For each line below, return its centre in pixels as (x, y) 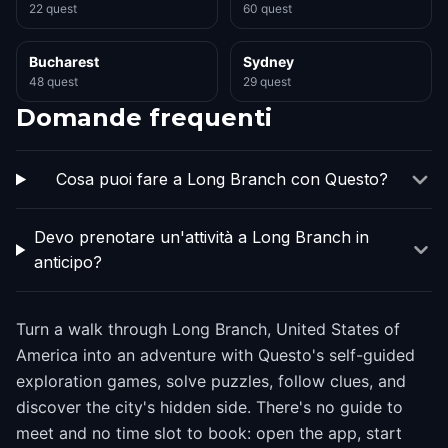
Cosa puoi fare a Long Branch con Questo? (221, 179)
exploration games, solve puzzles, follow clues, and (211, 381)
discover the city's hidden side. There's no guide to (209, 407)
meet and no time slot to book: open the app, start (209, 433)
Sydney (268, 61)
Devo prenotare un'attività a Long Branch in (202, 237)
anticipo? (68, 262)
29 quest (267, 81)
